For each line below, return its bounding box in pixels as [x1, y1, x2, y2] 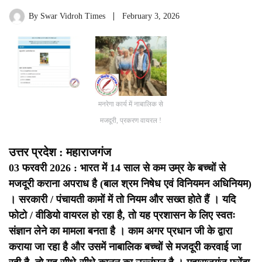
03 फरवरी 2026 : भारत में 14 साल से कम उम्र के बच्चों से [9, 162, 226, 174]
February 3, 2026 [122, 11, 180, 20]
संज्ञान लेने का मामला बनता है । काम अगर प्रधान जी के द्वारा [9, 225, 232, 237]
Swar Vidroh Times [40, 11, 105, 20]
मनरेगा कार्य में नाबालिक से [98, 100, 164, 109]
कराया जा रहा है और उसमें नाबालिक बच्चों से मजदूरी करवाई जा [9, 241, 241, 253]
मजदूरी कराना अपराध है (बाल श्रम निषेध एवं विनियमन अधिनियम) [9, 178, 251, 190]
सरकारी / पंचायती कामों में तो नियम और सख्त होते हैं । [19, 194, 222, 206]
